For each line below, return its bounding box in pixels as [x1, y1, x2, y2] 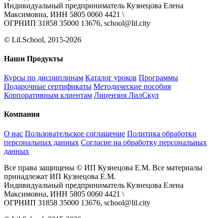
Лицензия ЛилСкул [94, 91, 159, 100]
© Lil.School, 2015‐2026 [4, 35, 81, 44]
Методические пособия [93, 82, 171, 91]
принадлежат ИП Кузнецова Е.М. [4, 172, 116, 181]
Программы [139, 73, 178, 82]
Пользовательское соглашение [25, 129, 125, 138]
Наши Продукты [4, 54, 63, 63]
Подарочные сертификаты [4, 82, 91, 91]
